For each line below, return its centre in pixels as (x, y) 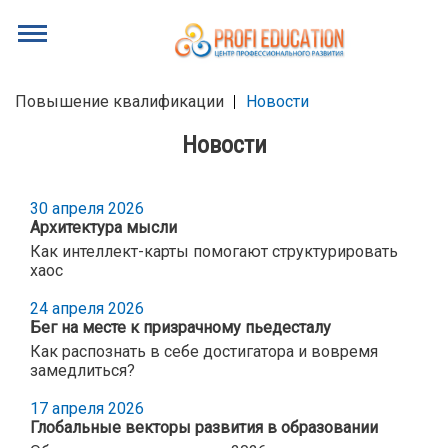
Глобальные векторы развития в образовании (204, 427)
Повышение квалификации (119, 101)
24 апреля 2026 (87, 308)
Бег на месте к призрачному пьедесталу (180, 327)
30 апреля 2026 (87, 208)
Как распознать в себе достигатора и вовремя (204, 351)
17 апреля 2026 (87, 408)
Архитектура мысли (103, 227)
